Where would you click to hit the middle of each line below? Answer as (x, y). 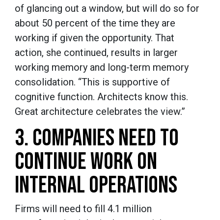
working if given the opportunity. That (95, 38)
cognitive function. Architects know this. (101, 96)
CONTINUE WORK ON (86, 162)
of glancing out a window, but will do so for (107, 8)
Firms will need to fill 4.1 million (83, 208)
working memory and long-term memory (102, 67)
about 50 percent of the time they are (95, 23)
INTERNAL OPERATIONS (96, 185)
